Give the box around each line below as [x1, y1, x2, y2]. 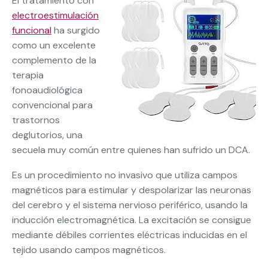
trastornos [12, 114, 60, 127]
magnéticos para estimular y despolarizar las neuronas [12, 184, 251, 197]
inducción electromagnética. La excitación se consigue [12, 214, 251, 227]
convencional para [12, 99, 93, 112]
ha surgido [51, 24, 100, 37]
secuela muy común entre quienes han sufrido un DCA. [12, 144, 250, 157]
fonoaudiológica [12, 84, 83, 97]
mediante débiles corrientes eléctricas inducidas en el [12, 229, 247, 242]
